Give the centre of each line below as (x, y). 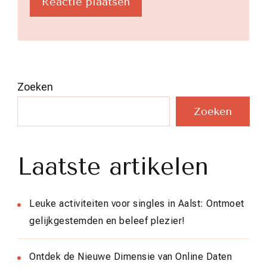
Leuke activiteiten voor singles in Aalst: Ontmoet (137, 204)
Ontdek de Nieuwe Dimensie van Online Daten (131, 257)
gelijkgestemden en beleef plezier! (107, 221)
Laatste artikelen (113, 167)
